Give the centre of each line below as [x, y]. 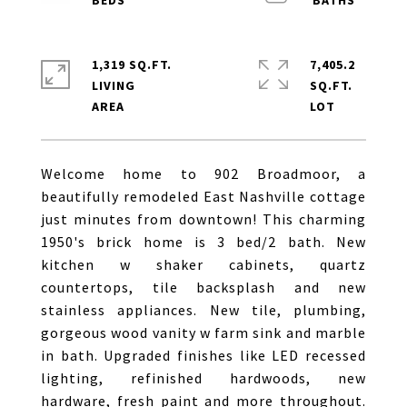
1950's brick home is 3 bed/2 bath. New [203, 242]
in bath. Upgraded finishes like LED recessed [203, 355]
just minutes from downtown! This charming [203, 219]
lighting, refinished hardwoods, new [203, 378]
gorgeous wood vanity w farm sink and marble [203, 333]
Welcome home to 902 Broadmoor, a [203, 174]
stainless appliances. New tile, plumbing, [203, 310]
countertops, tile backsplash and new [203, 287]
